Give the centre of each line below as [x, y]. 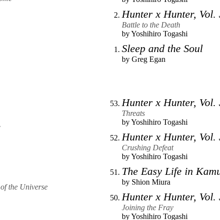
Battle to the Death [151, 25]
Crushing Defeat [148, 148]
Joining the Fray [148, 208]
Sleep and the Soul [162, 48]
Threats [133, 113]
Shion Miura [151, 182]
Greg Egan [149, 59]
